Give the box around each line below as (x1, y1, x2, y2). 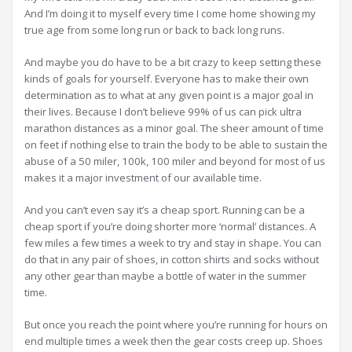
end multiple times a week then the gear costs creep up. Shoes (24, 334, 323, 348)
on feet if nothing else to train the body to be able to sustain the (24, 137, 328, 152)
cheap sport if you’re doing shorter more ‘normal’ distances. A (24, 219, 316, 233)
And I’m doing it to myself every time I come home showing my (24, 6, 316, 20)
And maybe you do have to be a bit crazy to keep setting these (24, 55, 321, 69)
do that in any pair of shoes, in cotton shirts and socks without (24, 252, 319, 266)
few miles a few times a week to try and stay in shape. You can (24, 236, 321, 250)
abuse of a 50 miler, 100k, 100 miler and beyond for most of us (24, 154, 325, 168)
